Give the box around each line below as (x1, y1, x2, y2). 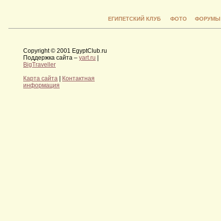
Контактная (62, 74, 95, 82)
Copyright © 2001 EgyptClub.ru (23, 47, 107, 54)
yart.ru (79, 54, 96, 61)
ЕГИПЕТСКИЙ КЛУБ (108, 16, 161, 22)
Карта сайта (23, 74, 58, 82)
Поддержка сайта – (23, 54, 79, 61)
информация (23, 81, 60, 89)
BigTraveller (23, 61, 56, 68)
